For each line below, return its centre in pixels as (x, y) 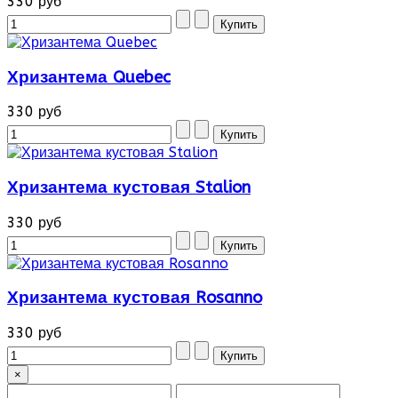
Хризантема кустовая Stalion (129, 187)
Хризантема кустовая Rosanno (135, 298)
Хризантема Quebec (89, 77)
